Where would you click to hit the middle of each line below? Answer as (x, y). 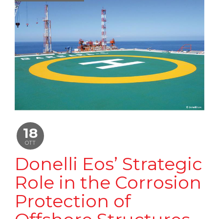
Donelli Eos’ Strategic (109, 164)
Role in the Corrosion (108, 182)
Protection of (73, 201)
